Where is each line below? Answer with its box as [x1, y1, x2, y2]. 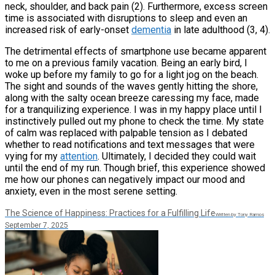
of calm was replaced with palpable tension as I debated [5, 126, 247, 139]
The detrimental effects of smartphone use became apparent [5, 45, 266, 57]
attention [60, 150, 98, 162]
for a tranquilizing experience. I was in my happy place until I [5, 103, 262, 115]
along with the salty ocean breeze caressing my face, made [5, 91, 259, 104]
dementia [131, 23, 171, 36]
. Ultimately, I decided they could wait [98, 150, 256, 162]
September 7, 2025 [5, 220, 68, 230]
